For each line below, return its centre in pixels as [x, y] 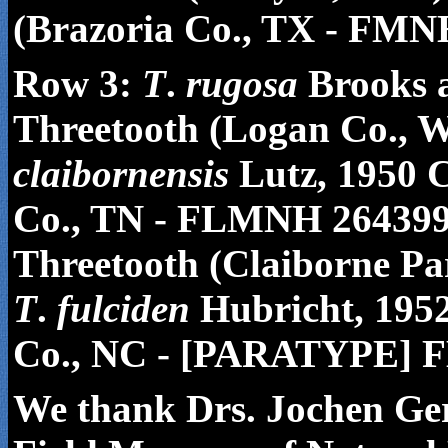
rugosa [247, 83]
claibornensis [121, 173]
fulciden [123, 308]
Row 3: [72, 83]
